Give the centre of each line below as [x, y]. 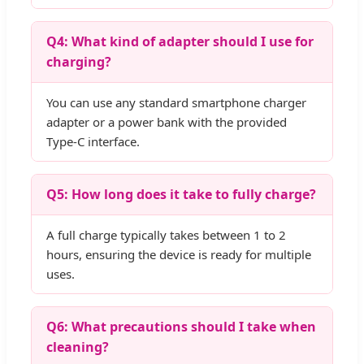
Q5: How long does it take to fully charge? [181, 195]
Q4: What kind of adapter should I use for [180, 42]
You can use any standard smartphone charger [176, 103]
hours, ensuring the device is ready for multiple [179, 255]
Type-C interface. [93, 142]
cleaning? [78, 347]
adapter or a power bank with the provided [167, 122]
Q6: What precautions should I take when [181, 327]
